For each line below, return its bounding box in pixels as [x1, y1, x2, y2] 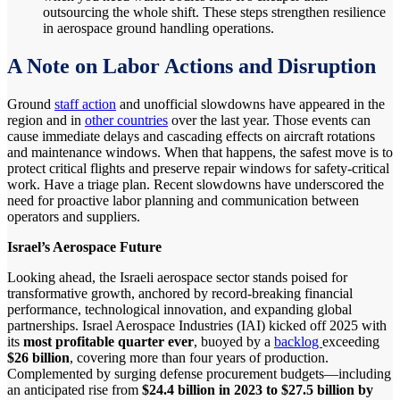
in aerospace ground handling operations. [43, 21, 274, 37]
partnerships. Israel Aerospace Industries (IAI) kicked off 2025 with [7, 318, 387, 333]
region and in [7, 112, 85, 128]
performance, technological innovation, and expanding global [7, 302, 352, 317]
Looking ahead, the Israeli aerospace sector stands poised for [7, 270, 347, 285]
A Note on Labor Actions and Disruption [7, 54, 376, 79]
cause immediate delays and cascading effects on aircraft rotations [7, 129, 375, 144]
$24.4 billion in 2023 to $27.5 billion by [142, 382, 373, 397]
